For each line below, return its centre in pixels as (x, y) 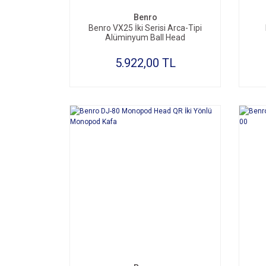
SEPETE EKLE (151, 239)
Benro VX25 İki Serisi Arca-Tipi (145, 28)
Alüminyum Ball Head (145, 37)
